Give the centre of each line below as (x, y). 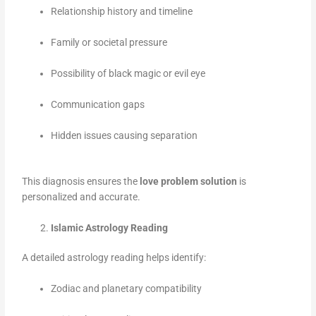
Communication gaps (98, 105)
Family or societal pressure (109, 43)
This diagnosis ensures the (81, 181)
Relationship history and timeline (122, 12)
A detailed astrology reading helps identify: (114, 258)
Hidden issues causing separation (124, 136)
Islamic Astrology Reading (110, 227)
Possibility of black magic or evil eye (128, 74)
